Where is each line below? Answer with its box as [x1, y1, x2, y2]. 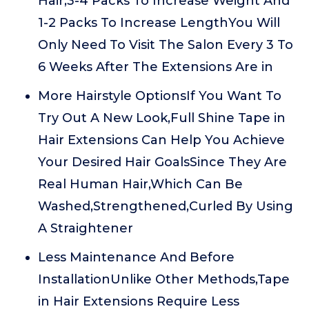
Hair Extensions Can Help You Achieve [38, 132, 285, 148]
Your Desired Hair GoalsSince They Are [38, 154, 287, 170]
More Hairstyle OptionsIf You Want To [38, 88, 281, 103]
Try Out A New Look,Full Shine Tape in [38, 110, 286, 126]
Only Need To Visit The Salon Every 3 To [38, 37, 293, 52]
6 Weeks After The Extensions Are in [38, 59, 273, 74]
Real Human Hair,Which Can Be [38, 177, 243, 192]
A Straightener [38, 221, 133, 236]
